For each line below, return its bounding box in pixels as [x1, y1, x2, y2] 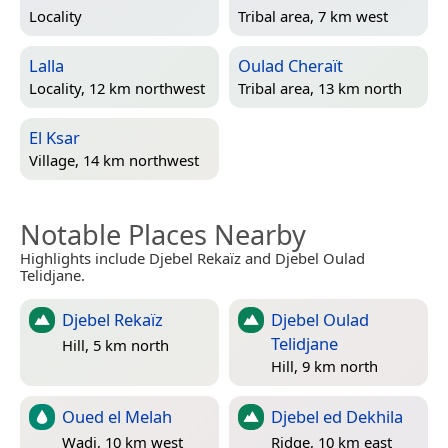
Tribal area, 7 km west [238, 6, 388, 27]
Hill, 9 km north [271, 356, 378, 377]
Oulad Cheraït [238, 53, 343, 77]
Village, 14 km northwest [29, 150, 199, 171]
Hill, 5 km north [62, 335, 169, 356]
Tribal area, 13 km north [238, 78, 402, 99]
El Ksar [29, 125, 80, 149]
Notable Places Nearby [20, 215, 306, 253]
